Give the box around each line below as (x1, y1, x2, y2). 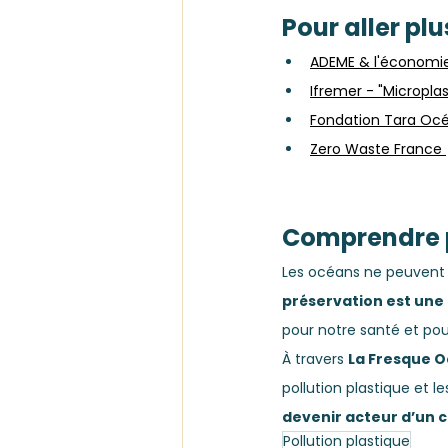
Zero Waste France (310, 139, 446, 160)
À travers (282, 349, 348, 370)
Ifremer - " (310, 81, 383, 102)
